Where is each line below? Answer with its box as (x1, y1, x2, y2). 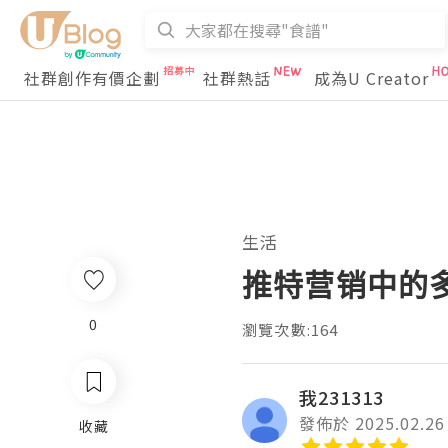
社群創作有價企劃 (24, 66, 160, 90)
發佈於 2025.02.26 (299, 411, 445, 435)
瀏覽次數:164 (242, 319, 339, 340)
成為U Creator (314, 66, 429, 90)
